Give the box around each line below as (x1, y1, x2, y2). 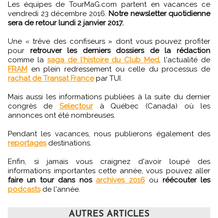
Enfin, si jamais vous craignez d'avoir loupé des (8, 157, 210, 166)
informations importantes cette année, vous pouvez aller (8, 166, 210, 175)
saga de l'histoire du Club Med (47, 55, 160, 64)
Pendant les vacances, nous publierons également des (8, 129, 210, 138)
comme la (8, 55, 47, 64)
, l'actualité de (159, 55, 211, 64)
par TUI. (94, 73, 122, 83)
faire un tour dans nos (8, 175, 92, 184)
